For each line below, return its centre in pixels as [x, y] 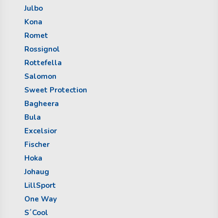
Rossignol [42, 49]
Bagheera [42, 103]
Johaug [37, 172]
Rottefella [43, 63]
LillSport [40, 185]
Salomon [40, 76]
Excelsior [41, 131]
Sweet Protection [56, 90]
